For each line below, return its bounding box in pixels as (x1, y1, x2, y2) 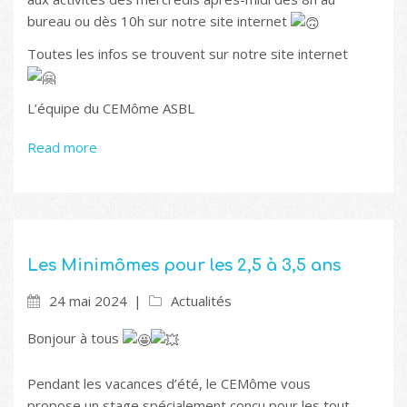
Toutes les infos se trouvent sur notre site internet (27, 44, 348, 63)
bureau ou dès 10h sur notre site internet (27, 11, 291, 30)
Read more (27, 137, 97, 156)
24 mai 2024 (49, 291, 127, 310)
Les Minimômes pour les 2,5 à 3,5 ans (27, 255, 341, 274)
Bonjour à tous (27, 328, 123, 347)
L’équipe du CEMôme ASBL (27, 98, 194, 117)
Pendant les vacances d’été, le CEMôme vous (27, 373, 311, 392)
